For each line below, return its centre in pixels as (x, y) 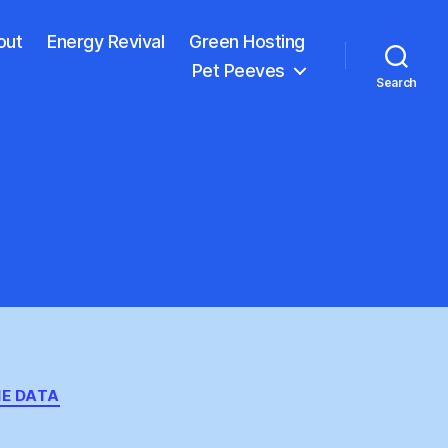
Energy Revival (106, 41)
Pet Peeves (238, 70)
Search (396, 82)
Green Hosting (247, 41)
